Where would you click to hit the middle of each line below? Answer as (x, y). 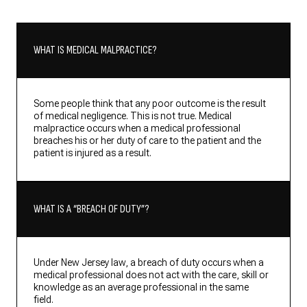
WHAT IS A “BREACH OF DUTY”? (91, 210)
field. (44, 300)
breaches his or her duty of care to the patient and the (147, 141)
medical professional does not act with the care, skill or (151, 275)
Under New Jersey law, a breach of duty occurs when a (149, 263)
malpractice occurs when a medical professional (137, 128)
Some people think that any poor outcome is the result (150, 104)
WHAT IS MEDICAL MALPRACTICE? (95, 51)
